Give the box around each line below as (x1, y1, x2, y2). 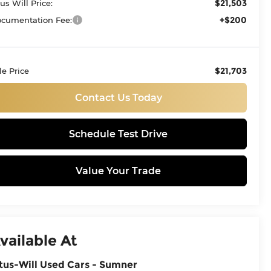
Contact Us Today (74, 91, 162, 103)
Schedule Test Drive (69, 128, 168, 140)
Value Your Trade (76, 165, 161, 177)
